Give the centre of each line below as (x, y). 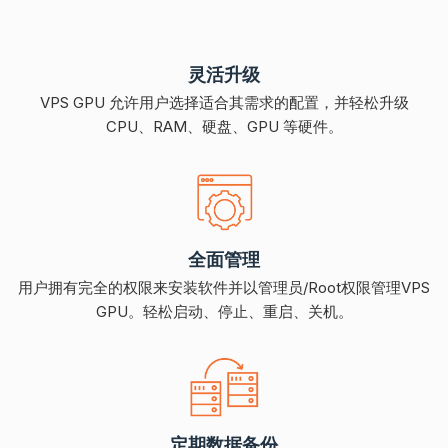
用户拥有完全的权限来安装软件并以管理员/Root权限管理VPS (224, 287)
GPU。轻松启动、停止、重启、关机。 (224, 311)
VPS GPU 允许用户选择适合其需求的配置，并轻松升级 (224, 102)
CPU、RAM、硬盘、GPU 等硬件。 (224, 126)
